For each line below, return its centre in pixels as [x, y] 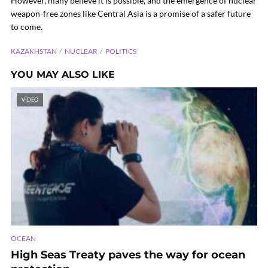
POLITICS [121, 51]
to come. [27, 27]
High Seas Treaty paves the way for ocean [128, 255]
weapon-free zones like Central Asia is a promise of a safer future [131, 13]
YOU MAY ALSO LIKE [63, 74]
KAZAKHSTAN [34, 51]
